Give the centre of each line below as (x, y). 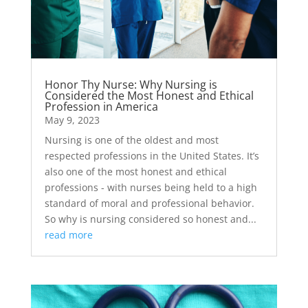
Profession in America (101, 106)
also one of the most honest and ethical (135, 171)
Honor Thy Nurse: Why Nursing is (131, 84)
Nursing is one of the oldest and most (131, 140)
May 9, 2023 (72, 120)
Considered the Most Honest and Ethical (149, 95)
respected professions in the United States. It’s (152, 155)
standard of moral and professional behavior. (149, 203)
